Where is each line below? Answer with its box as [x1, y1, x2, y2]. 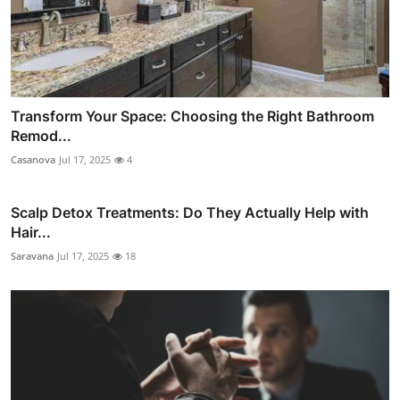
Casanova [11, 152, 55, 166]
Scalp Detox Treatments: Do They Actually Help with [11, 203, 369, 221]
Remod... [11, 126, 71, 145]
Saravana [11, 248, 54, 262]
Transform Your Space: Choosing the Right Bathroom [11, 106, 374, 125]
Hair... [11, 222, 51, 241]
